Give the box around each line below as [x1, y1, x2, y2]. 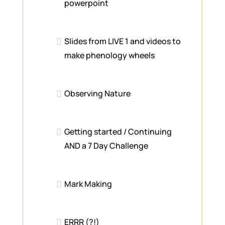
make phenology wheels [64, 49, 155, 61]
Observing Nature [64, 87, 131, 99]
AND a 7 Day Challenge [64, 140, 149, 151]
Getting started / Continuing [64, 126, 172, 137]
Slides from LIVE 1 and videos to [64, 35, 181, 47]
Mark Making [64, 178, 113, 189]
